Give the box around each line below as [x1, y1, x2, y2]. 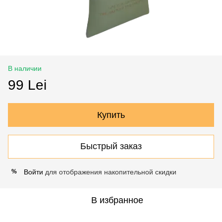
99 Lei [8, 77, 47, 93]
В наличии [8, 64, 42, 72]
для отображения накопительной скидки [43, 167, 176, 176]
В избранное [91, 195, 143, 205]
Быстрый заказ [80, 141, 142, 152]
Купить [97, 110, 125, 120]
